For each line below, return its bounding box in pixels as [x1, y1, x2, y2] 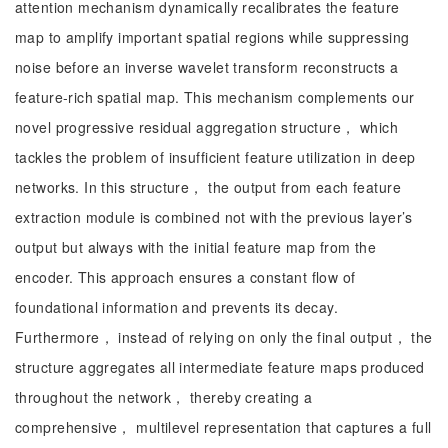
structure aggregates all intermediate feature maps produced [15, 357, 425, 377]
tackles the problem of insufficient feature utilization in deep [15, 147, 416, 167]
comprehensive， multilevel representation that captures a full [15, 417, 432, 437]
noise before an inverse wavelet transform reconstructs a [15, 57, 399, 77]
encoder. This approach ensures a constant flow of [15, 267, 356, 287]
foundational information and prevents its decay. [15, 297, 339, 317]
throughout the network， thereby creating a [15, 387, 313, 407]
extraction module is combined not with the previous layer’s [15, 207, 413, 227]
